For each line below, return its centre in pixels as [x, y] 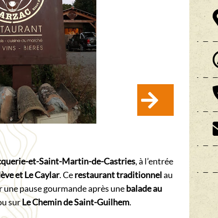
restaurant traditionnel [118, 175]
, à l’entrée [154, 161]
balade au [144, 189]
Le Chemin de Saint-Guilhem [76, 202]
